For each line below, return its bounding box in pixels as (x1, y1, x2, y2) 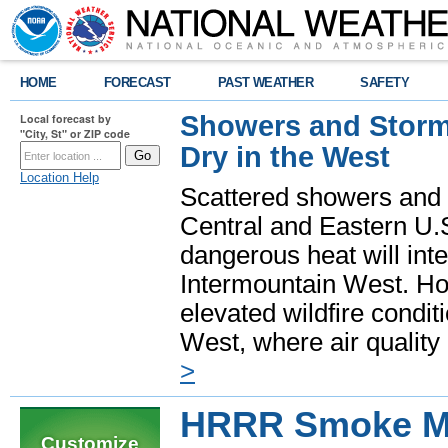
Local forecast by (20, 111, 111, 126)
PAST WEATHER (217, 75, 314, 90)
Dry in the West (180, 141, 390, 173)
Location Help (20, 170, 99, 185)
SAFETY (360, 75, 410, 90)
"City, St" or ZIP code (20, 126, 130, 141)
